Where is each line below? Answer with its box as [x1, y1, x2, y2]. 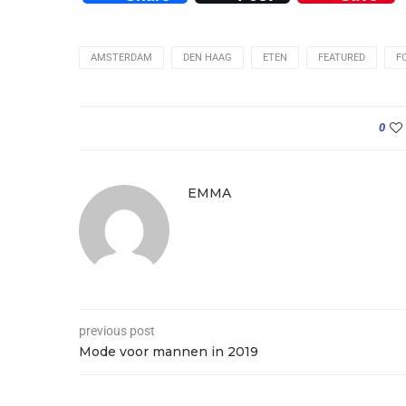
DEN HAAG [183, 51, 232, 63]
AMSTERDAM [91, 51, 152, 63]
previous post [79, 323, 155, 338]
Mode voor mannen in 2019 [79, 343, 258, 360]
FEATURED [318, 51, 365, 63]
